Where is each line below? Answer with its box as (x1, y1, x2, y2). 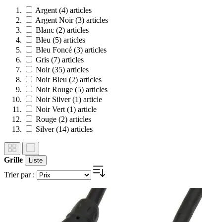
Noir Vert (36, 105, 65, 114)
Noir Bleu (36, 75, 67, 84)
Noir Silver (36, 95, 70, 104)
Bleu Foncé (36, 46, 72, 55)
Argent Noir (35, 16, 73, 25)
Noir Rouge (36, 85, 73, 94)
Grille (4, 156, 23, 165)
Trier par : (4, 170, 37, 179)
